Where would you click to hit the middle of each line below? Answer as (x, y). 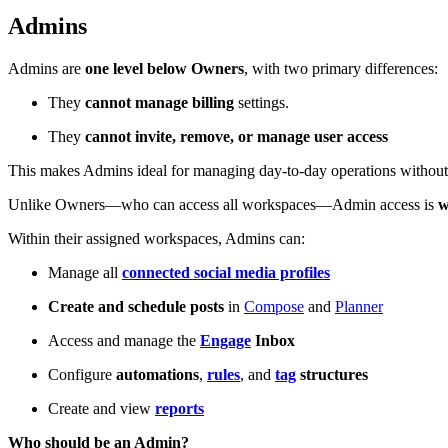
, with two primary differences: (341, 68)
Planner (359, 306)
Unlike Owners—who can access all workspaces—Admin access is (223, 204)
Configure (82, 374)
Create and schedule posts (136, 306)
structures (332, 374)
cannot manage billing (159, 102)
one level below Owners (164, 68)
